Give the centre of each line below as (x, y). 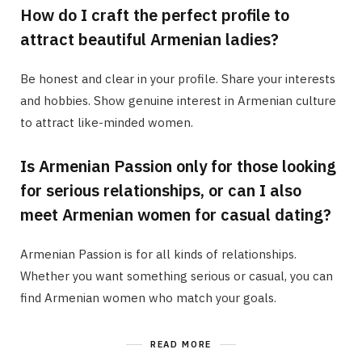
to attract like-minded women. (107, 123)
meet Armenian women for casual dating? (176, 215)
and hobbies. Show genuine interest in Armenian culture (178, 101)
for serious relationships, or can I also (161, 191)
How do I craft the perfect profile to (155, 15)
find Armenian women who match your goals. (148, 298)
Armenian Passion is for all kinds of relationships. (158, 255)
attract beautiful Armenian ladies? (149, 40)
